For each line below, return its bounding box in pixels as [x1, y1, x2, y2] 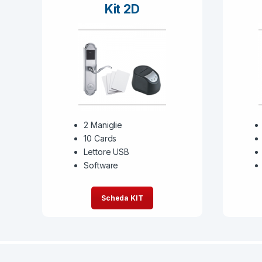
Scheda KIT [101, 193, 143, 202]
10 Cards [84, 133, 117, 144]
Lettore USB [84, 147, 129, 157]
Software [84, 160, 119, 171]
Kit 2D [104, 1, 140, 16]
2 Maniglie [84, 120, 122, 130]
